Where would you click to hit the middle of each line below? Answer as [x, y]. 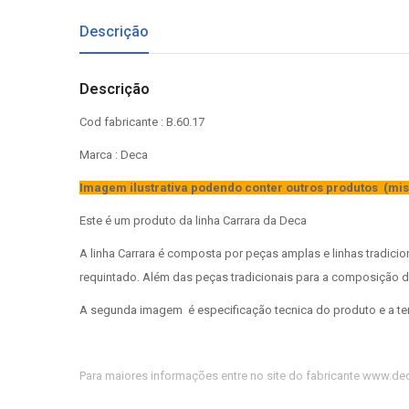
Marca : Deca [114, 155]
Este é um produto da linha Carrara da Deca [193, 221]
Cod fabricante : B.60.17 [142, 122]
